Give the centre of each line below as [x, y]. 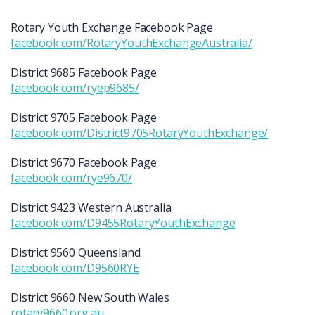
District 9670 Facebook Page [84, 163]
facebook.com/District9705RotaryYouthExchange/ [140, 133]
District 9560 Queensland [76, 253]
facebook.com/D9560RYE [75, 268]
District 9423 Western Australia [91, 208]
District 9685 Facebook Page [84, 73]
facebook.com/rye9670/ [71, 178]
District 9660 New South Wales [90, 298]
